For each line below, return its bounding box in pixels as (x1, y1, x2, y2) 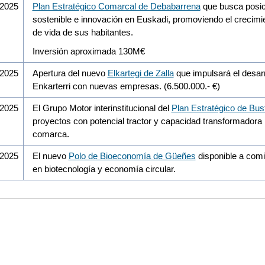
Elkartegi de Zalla (107, 67, 174, 78)
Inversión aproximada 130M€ (32, 46, 145, 56)
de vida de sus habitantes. (32, 27, 133, 37)
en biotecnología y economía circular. (32, 163, 176, 174)
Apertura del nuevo (32, 67, 108, 78)
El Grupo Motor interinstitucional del (32, 102, 172, 113)
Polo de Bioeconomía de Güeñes (68, 150, 196, 161)
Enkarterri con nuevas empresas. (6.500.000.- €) (32, 80, 220, 91)
